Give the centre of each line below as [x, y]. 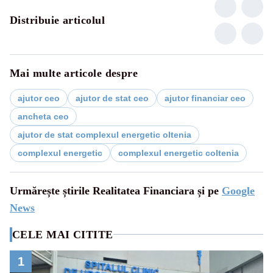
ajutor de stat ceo [112, 98]
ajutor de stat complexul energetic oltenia [105, 134]
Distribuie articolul [57, 20]
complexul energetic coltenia [179, 153]
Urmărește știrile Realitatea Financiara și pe [116, 190]
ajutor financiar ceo [205, 98]
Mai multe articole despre [74, 73]
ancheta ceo [43, 116]
